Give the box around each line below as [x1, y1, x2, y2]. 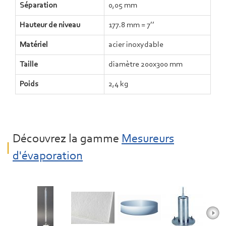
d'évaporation [13, 150, 83, 162]
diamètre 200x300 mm [108, 61, 183, 69]
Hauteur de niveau [20, 21, 80, 29]
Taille [20, 61, 38, 69]
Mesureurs [122, 133, 174, 145]
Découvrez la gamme [13, 133, 122, 145]
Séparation [20, 2, 57, 10]
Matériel [20, 41, 48, 49]
